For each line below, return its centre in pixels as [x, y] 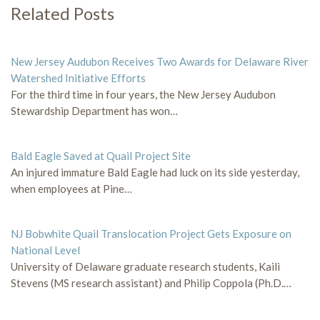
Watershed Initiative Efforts [78, 77]
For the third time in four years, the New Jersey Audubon [143, 94]
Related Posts [62, 13]
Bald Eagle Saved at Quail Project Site [101, 155]
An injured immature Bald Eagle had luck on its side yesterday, [155, 172]
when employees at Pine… [71, 188]
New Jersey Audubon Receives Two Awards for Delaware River [160, 61]
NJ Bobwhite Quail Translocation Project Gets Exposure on [151, 233]
